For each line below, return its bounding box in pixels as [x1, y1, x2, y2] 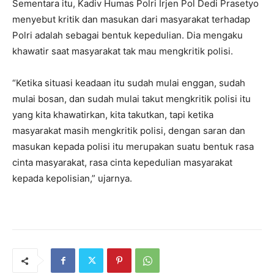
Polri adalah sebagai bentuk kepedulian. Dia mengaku [12, 29, 243, 42]
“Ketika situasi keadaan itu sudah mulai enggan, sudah [12, 77, 245, 89]
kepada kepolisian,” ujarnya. [12, 172, 132, 185]
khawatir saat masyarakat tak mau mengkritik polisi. [12, 45, 233, 57]
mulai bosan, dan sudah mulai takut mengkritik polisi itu [12, 93, 251, 105]
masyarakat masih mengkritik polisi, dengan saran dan [12, 125, 245, 137]
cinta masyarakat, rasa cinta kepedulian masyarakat [12, 157, 232, 169]
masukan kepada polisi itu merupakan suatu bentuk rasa [12, 141, 254, 153]
